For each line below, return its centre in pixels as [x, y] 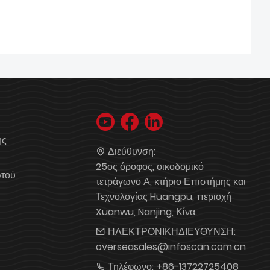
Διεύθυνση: [132, 152]
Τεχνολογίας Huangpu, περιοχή [164, 197]
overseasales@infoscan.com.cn [171, 247]
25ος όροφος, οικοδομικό [150, 167]
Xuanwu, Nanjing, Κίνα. [147, 212]
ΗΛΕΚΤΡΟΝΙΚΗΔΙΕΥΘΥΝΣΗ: [172, 232]
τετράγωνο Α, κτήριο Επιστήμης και [171, 182]
